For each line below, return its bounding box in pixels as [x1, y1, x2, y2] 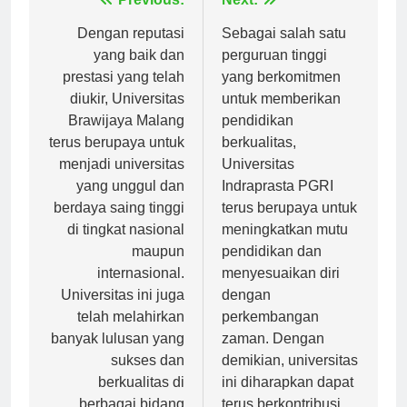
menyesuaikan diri [222, 281, 340, 297]
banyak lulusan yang [51, 346, 184, 362]
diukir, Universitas [70, 106, 184, 123]
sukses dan [111, 368, 184, 384]
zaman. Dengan [222, 346, 324, 362]
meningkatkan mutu [222, 237, 348, 253]
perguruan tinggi [222, 63, 327, 79]
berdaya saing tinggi [54, 215, 184, 232]
